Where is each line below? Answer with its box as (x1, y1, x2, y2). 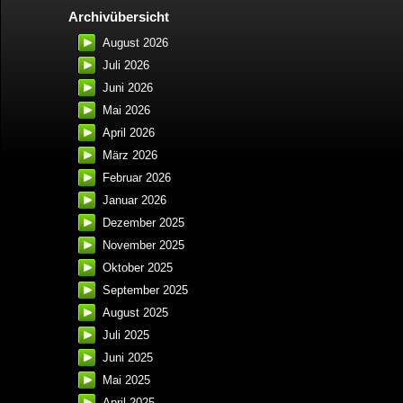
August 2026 (103, 36, 168, 50)
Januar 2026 (103, 193, 166, 208)
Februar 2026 (103, 171, 171, 185)
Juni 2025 (103, 351, 153, 365)
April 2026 (103, 126, 155, 140)
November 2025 (103, 238, 184, 253)
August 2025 (103, 306, 168, 320)
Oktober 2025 (103, 261, 173, 275)
